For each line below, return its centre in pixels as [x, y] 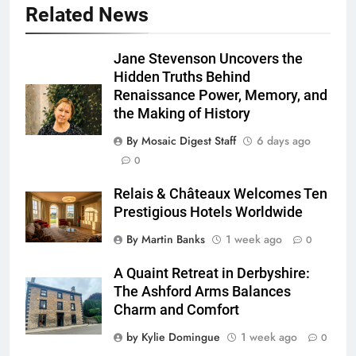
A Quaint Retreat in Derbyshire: [212, 274]
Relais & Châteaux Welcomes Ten [221, 194]
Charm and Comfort [176, 310]
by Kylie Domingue [173, 337]
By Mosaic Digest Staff [181, 141]
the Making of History [182, 114]
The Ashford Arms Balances [202, 292]
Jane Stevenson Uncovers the [208, 59]
